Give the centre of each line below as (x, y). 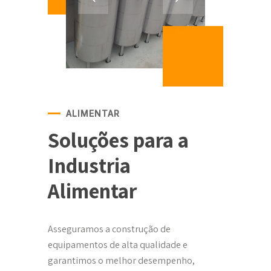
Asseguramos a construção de (109, 229)
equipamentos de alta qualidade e (118, 245)
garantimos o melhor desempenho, (121, 260)
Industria (89, 165)
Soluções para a (118, 140)
